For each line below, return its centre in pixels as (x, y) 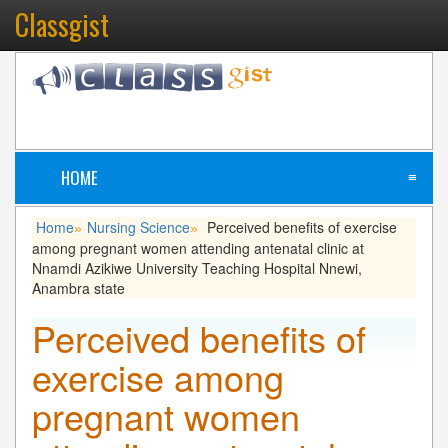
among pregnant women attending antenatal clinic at (198, 247)
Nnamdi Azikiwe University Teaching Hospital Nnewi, (197, 267)
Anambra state (78, 287)
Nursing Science (138, 226)
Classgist (62, 24)
